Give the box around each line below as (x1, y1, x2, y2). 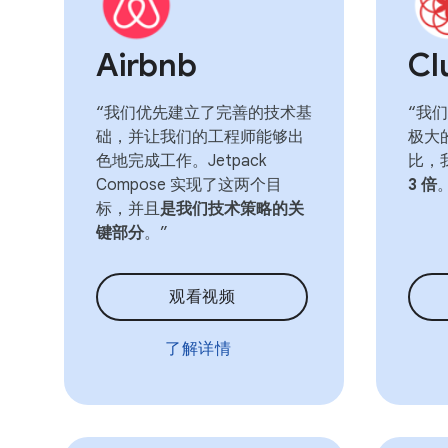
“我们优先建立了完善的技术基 (96, 103, 312, 123)
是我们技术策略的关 (160, 199, 304, 219)
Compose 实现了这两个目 (96, 175, 282, 195)
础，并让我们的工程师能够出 (96, 127, 304, 147)
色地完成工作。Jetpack (96, 151, 266, 171)
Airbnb (96, 45, 197, 85)
